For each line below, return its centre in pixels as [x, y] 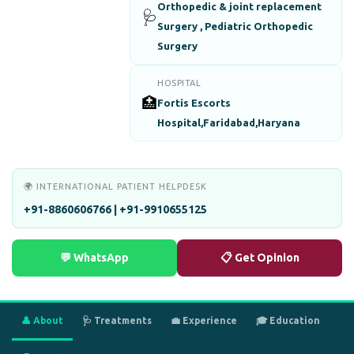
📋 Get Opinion [260, 258]
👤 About [42, 320]
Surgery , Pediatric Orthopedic [235, 26]
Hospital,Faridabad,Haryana [229, 122]
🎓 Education [288, 320]
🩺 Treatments [117, 320]
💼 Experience [204, 320]
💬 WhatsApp [94, 258]
